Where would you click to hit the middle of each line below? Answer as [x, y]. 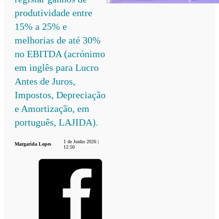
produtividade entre [54, 12]
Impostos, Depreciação [60, 95]
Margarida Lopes [33, 144]
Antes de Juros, [45, 81]
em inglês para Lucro [57, 67]
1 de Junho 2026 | [81, 141]
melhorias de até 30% [58, 40]
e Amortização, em [52, 108]
